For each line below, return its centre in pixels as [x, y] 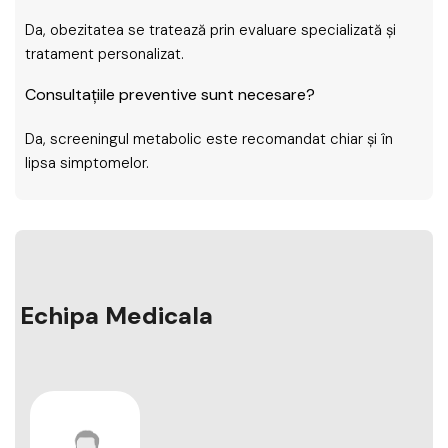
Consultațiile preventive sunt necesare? [170, 94]
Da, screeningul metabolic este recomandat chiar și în [209, 139]
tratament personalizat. [104, 54]
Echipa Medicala [116, 315]
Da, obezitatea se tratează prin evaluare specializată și [210, 30]
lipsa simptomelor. [87, 163]
